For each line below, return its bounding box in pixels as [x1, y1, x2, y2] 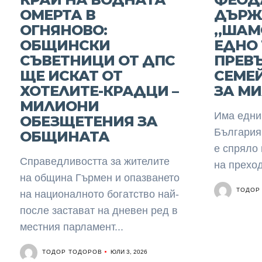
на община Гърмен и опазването [19, 172, 180, 184]
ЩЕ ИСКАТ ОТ [19, 67, 122, 84]
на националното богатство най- [19, 188, 179, 200]
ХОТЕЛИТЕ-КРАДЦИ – [19, 82, 178, 99]
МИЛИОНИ [19, 98, 99, 115]
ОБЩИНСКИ [19, 37, 110, 54]
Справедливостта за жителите [19, 156, 170, 167]
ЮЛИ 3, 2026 [110, 249, 147, 255]
